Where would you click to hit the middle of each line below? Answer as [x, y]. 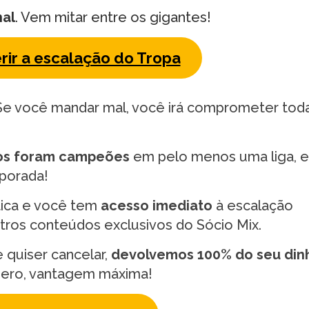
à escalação [253, 205]
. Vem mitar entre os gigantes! [113, 17]
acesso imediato [157, 205]
